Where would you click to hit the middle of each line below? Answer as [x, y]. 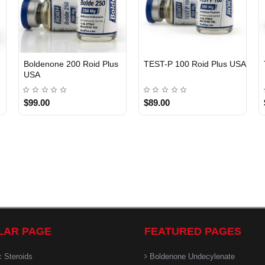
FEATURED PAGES [193, 231]
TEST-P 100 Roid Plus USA [237, 64]
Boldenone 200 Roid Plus [71, 64]
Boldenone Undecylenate [192, 256]
